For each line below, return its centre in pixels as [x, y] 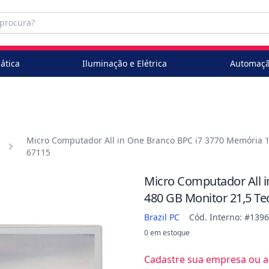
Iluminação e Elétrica [125, 63]
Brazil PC [162, 217]
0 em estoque [167, 233]
